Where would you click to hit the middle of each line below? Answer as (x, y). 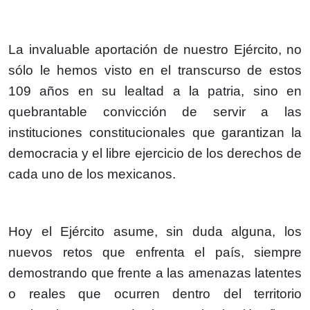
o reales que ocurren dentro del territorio (155, 293)
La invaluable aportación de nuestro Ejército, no (155, 49)
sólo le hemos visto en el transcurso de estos (155, 70)
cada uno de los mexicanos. (92, 174)
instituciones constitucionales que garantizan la (155, 132)
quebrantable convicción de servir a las (155, 111)
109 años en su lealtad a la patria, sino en (155, 91)
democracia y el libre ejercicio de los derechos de (155, 153)
